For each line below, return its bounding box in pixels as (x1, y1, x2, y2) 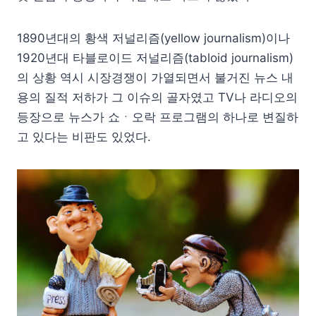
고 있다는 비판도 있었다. (17, 130, 151, 144)
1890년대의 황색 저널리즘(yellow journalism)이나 (17, 31, 290, 45)
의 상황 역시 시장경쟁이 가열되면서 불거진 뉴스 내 (17, 71, 293, 85)
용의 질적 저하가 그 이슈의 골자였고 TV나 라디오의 (17, 90, 298, 104)
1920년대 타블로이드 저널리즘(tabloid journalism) (17, 51, 293, 65)
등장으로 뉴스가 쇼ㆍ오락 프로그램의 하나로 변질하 (17, 110, 298, 124)
